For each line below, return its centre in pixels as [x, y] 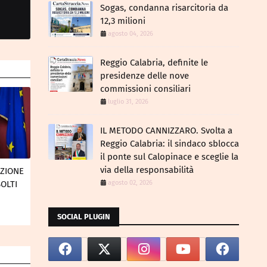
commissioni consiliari [145, 89]
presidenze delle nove [145, 76]
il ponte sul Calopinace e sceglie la [169, 157]
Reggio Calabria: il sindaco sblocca [170, 144]
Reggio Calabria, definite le [154, 63]
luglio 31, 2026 [128, 102]
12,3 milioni [123, 21]
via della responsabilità [147, 170]
